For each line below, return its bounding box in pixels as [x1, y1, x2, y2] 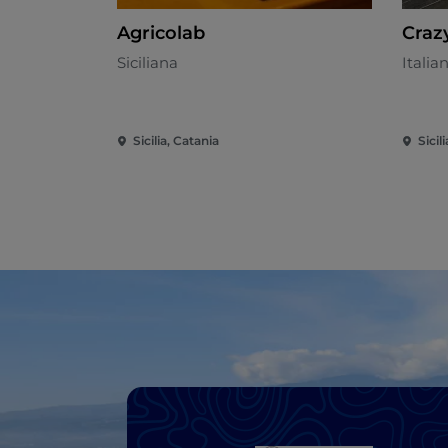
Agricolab [117, 22, 205, 45]
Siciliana [117, 53, 178, 73]
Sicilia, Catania [133, 133, 219, 149]
